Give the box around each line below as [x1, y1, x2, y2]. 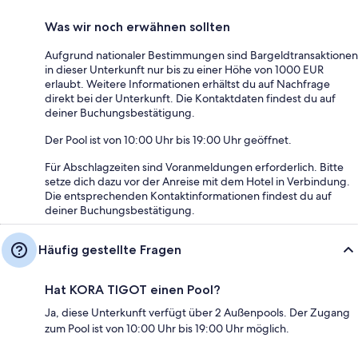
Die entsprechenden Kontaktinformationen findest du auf [45, 188, 332, 203]
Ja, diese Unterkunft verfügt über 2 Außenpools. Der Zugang [45, 304, 350, 320]
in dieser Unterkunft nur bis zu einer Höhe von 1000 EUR [45, 62, 324, 77]
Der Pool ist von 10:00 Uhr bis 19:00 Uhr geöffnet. [45, 132, 292, 147]
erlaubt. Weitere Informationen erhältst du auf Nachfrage [45, 76, 330, 91]
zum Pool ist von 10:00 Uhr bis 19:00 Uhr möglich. [45, 320, 289, 336]
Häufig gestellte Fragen [38, 241, 181, 257]
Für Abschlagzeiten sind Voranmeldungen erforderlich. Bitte [45, 159, 344, 174]
